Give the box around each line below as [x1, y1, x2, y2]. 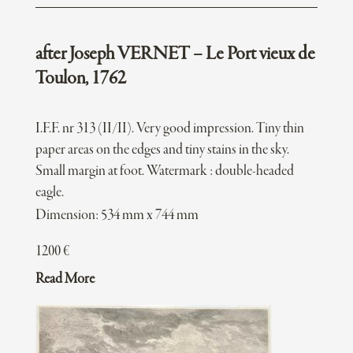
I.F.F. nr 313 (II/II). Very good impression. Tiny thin [35, 121, 304, 138]
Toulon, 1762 [35, 69, 126, 90]
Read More [35, 271, 95, 288]
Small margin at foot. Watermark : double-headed [35, 163, 294, 180]
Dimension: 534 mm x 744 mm [35, 207, 199, 225]
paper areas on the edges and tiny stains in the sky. [35, 142, 289, 159]
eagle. [35, 184, 64, 202]
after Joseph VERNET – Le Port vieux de [35, 44, 315, 65]
